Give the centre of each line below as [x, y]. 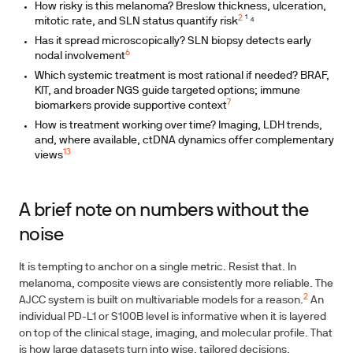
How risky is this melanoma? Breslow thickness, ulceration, [180, 7]
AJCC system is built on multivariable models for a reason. [161, 301]
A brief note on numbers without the [164, 211]
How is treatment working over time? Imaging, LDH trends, [178, 126]
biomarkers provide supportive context [131, 106]
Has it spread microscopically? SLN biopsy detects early [173, 41]
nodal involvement [80, 56]
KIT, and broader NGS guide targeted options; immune [167, 91]
